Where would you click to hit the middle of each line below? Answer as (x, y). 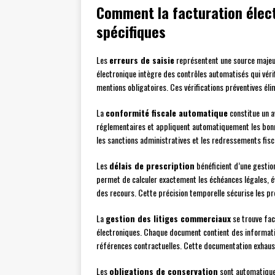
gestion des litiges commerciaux (168, 219)
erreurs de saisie (142, 60)
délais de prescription (152, 166)
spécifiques (131, 32)
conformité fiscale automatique (167, 113)
